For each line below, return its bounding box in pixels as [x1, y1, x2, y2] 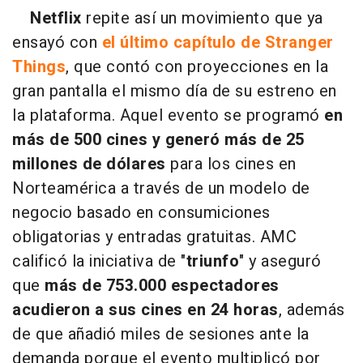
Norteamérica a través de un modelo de [12, 176, 310, 200]
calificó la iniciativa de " [12, 249, 186, 273]
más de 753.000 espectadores [45, 273, 280, 297]
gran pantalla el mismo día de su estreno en [12, 79, 337, 103]
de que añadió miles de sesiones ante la [12, 322, 310, 346]
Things [12, 54, 66, 79]
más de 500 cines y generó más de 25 [12, 127, 305, 152]
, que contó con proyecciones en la [66, 54, 328, 79]
